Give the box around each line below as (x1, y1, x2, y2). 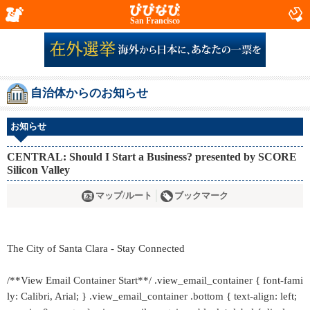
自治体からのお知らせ (30, 86, 148, 100)
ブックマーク (174, 191, 228, 201)
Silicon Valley (7, 164, 70, 176)
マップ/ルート (95, 191, 152, 201)
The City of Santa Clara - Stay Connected (7, 243, 185, 254)
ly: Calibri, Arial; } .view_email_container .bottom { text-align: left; (7, 291, 297, 302)
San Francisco (130, 16, 180, 26)
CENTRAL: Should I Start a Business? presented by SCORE (7, 151, 297, 163)
